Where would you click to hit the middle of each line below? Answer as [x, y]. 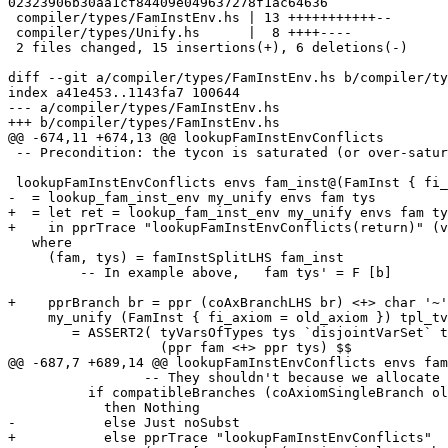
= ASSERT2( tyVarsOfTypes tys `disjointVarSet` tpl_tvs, [40, 333]
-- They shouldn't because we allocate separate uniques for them [76, 378]
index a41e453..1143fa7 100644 [124, 93]
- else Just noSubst [124, 423]
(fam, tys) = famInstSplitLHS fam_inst [28, 258]
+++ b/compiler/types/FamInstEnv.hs [144, 123]
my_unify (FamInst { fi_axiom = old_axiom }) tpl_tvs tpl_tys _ [28, 318]
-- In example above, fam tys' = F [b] [44, 273]
